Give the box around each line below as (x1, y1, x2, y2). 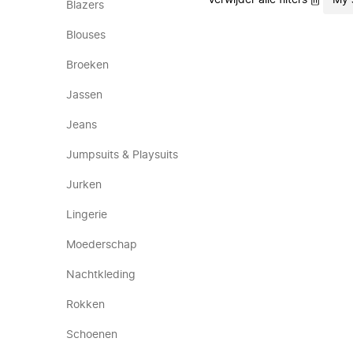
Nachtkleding (66, 269, 136, 281)
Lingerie (66, 210, 107, 221)
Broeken (66, 60, 109, 71)
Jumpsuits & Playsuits (66, 150, 178, 161)
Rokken (66, 299, 105, 310)
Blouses (66, 30, 106, 41)
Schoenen (66, 329, 117, 340)
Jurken (66, 180, 102, 191)
